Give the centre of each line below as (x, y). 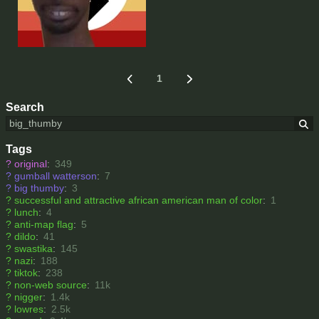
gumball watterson (56, 176)
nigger (28, 297)
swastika (33, 249)
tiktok (26, 273)
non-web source (51, 285)
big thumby (39, 188)
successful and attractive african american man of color (138, 200)
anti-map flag (44, 225)
